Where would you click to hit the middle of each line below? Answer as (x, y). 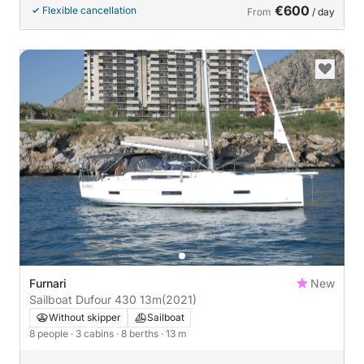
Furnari (48, 283)
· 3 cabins (93, 334)
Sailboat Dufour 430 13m (119, 299)
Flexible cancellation (89, 10)
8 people (50, 334)
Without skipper (85, 317)
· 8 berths (139, 334)
